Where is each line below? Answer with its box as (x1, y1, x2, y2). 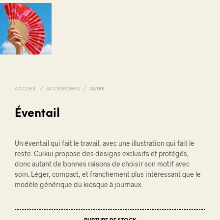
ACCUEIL (15, 86, 36, 92)
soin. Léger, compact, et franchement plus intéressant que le (15, 169, 201, 178)
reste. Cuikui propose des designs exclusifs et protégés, (15, 149, 189, 158)
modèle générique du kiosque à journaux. (15, 180, 142, 189)
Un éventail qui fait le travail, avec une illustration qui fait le (15, 138, 194, 147)
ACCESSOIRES (46, 86, 80, 92)
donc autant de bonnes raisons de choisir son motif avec (15, 159, 190, 168)
